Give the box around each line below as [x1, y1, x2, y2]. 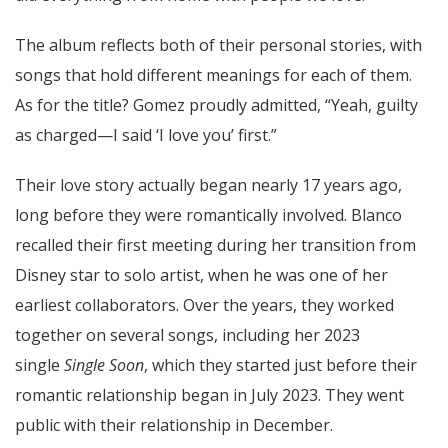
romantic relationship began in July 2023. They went [15, 383, 404, 406]
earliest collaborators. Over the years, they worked [15, 293, 394, 316]
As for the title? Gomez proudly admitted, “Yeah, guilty [15, 93, 418, 116]
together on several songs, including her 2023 [15, 323, 360, 346]
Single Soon [64, 353, 144, 376]
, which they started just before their [144, 353, 417, 376]
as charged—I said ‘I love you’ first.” [15, 123, 277, 146]
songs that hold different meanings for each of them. [15, 63, 412, 86]
